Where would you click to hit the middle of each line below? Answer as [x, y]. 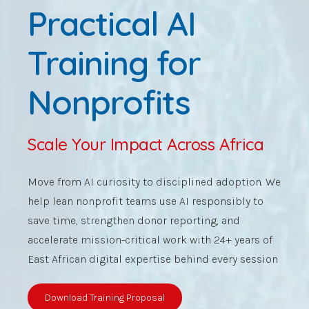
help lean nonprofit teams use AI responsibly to [146, 201]
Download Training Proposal [105, 297]
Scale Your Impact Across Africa [146, 144]
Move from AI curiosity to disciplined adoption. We [154, 182]
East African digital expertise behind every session [153, 259]
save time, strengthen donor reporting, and [134, 221]
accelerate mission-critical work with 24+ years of [150, 240]
